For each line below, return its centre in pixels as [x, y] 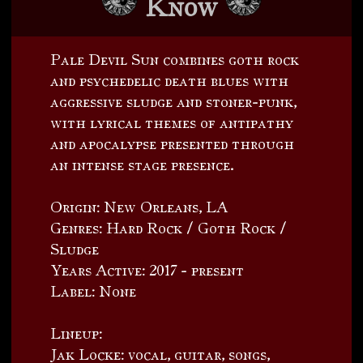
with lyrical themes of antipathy [172, 122]
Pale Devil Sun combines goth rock [175, 59]
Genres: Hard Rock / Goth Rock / [169, 228]
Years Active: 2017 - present [147, 270]
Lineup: [77, 333]
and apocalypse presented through [173, 143]
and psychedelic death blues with [170, 80]
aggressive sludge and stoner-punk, [174, 101]
